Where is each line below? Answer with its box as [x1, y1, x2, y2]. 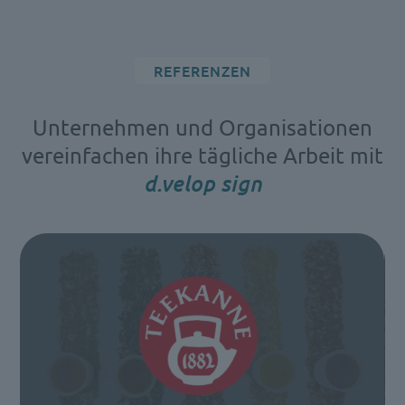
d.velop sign [143, 169, 262, 196]
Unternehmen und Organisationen [33, 113, 372, 140]
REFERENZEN [154, 60, 251, 80]
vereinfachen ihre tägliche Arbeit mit [22, 141, 383, 168]
